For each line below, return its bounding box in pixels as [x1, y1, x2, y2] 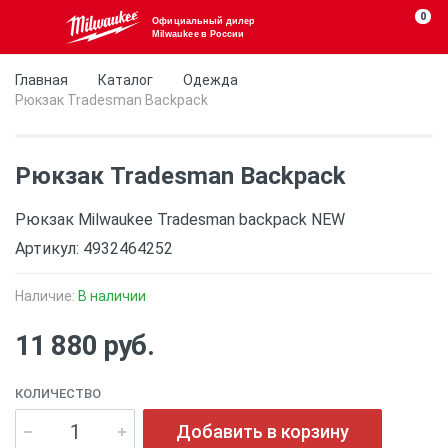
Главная [15, 72, 68, 88]
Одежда [183, 72, 238, 88]
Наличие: [15, 288, 78, 304]
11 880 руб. [15, 329, 154, 362]
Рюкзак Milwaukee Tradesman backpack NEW [15, 210, 345, 229]
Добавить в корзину [176, 421, 349, 442]
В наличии [78, 288, 146, 304]
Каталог [98, 72, 153, 88]
